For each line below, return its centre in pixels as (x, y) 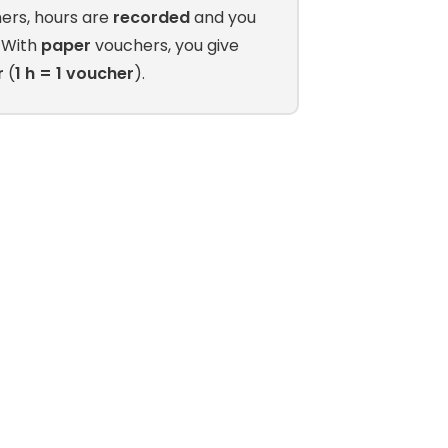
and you (222, 17)
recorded (151, 17)
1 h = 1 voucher (74, 73)
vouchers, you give (164, 45)
